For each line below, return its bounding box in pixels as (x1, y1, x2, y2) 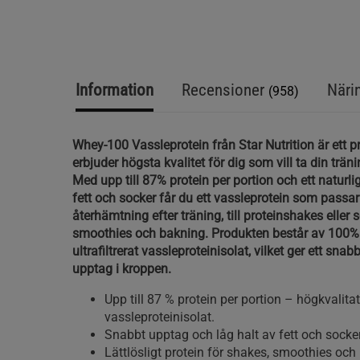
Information (76, 80, 153, 100)
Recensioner (182, 80, 268, 100)
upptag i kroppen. (72, 261, 171, 276)
